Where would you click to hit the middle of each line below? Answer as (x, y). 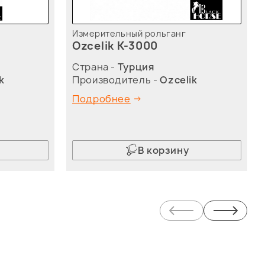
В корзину (163, 150)
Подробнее (101, 99)
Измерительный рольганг (129, 33)
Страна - (95, 67)
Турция (136, 67)
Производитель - (116, 80)
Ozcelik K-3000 (115, 46)
